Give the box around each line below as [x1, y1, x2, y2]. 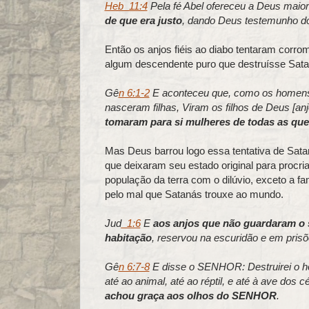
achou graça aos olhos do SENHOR [104, 289, 277, 301]
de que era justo [104, 14, 182, 26]
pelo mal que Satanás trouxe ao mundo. [104, 188, 283, 200]
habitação [104, 231, 152, 243]
